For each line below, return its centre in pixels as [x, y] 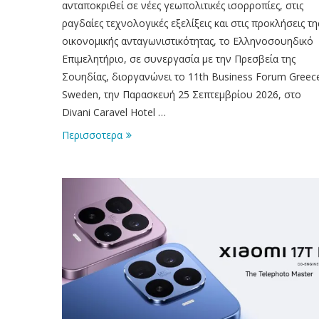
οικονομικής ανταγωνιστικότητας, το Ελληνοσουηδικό [188, 41]
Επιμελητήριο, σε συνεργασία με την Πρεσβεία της [179, 58]
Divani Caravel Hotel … [114, 112]
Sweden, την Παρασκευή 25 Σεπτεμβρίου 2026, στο [182, 94]
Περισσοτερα [92, 135]
